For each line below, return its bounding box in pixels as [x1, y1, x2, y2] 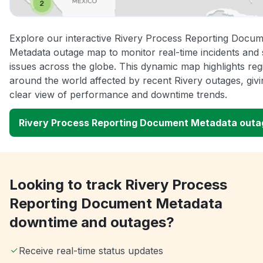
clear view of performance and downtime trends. [9, 88, 227, 100]
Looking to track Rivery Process [9, 176, 227, 193]
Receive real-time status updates [19, 244, 163, 257]
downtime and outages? [9, 213, 174, 231]
